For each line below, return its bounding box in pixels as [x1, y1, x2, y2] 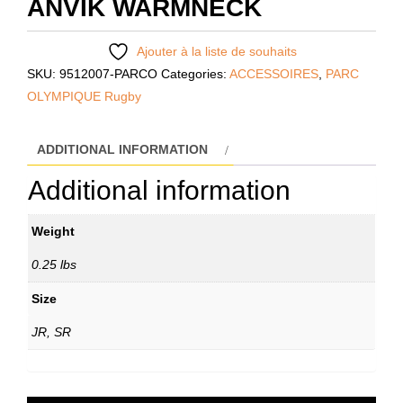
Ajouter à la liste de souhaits [136, 44, 297, 59]
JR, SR [31, 325, 71, 340]
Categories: [161, 67, 229, 82]
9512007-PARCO [59, 67, 157, 82]
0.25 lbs [31, 257, 76, 273]
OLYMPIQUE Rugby [27, 89, 141, 104]
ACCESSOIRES [229, 67, 318, 82]
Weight [31, 224, 75, 239]
